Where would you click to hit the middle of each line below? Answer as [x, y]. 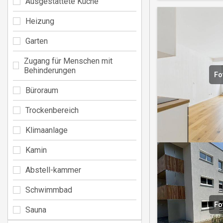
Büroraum [42, 90]
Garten [37, 41]
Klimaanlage [47, 130]
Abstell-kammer [53, 170]
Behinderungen [50, 70]
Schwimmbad [49, 190]
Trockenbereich [52, 110]
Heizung [40, 21]
